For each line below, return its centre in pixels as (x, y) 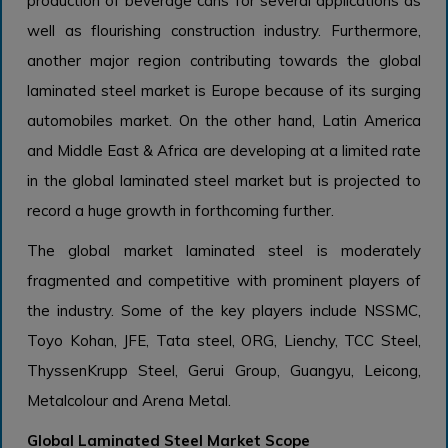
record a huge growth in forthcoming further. (180, 211)
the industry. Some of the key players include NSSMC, (224, 311)
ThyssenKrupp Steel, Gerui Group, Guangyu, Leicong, (224, 371)
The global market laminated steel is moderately (224, 251)
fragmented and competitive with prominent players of (224, 281)
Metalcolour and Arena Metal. (129, 401)
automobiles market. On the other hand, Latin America (224, 121)
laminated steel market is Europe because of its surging (224, 91)
